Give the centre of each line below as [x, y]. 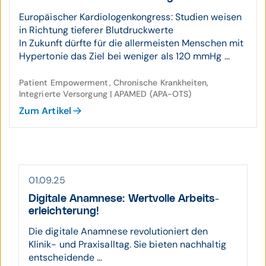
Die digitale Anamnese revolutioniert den [118, 231]
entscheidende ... [66, 257]
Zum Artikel [45, 111]
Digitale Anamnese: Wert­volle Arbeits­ [124, 199]
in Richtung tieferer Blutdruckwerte [96, 30]
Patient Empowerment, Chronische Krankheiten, [114, 83]
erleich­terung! [64, 211]
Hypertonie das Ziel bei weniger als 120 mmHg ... [124, 56]
